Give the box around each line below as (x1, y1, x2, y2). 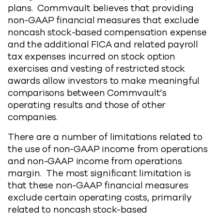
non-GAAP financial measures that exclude (8, 14, 199, 27)
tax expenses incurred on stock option (8, 50, 175, 63)
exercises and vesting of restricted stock (8, 62, 186, 75)
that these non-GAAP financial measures (8, 179, 188, 192)
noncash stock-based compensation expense (8, 26, 207, 39)
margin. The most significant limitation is (8, 167, 191, 180)
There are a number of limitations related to (8, 131, 202, 143)
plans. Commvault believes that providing (8, 2, 194, 15)
